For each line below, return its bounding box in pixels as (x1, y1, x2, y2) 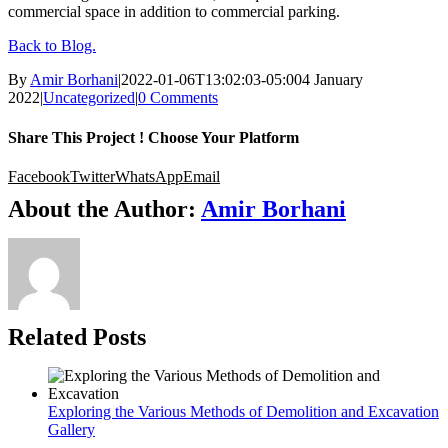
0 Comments (138, 89, 218, 107)
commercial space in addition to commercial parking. (8, 3, 340, 21)
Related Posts (8, 323, 146, 350)
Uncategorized (43, 89, 135, 107)
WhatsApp (115, 167, 183, 185)
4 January (302, 71, 363, 89)
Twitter (70, 167, 115, 185)
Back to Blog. (8, 37, 96, 55)
